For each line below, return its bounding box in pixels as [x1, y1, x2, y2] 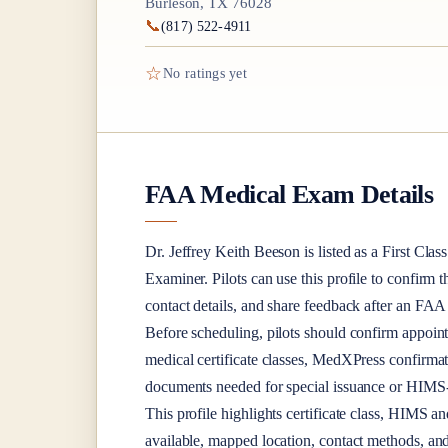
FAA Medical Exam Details [145, 179, 434, 210]
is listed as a [300, 242, 383, 260]
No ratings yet [163, 66, 247, 82]
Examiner [145, 269, 205, 287]
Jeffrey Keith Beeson [168, 242, 301, 260]
